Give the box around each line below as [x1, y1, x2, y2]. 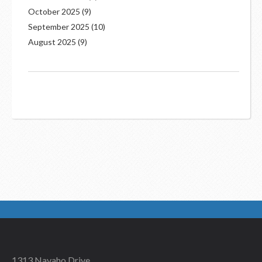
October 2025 [28, 6, 80, 16]
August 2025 [28, 37, 76, 47]
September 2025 [28, 22, 89, 32]
